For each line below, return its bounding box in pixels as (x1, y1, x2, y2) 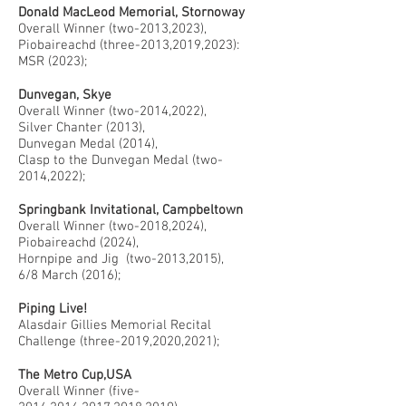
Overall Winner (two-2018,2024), (18, 218, 207, 235)
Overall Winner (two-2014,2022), (18, 103, 207, 120)
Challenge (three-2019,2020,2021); (18, 333, 219, 350)
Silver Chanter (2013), (18, 120, 145, 136)
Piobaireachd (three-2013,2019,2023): (18, 37, 239, 53)
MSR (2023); (18, 53, 87, 70)
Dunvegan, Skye (18, 87, 111, 103)
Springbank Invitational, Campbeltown (18, 202, 243, 218)
